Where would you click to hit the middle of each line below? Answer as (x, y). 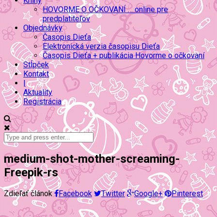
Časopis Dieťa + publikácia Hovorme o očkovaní (124, 55)
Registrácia (42, 101)
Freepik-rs (31, 172)
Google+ (148, 193)
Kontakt (36, 74)
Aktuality (38, 92)
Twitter (113, 193)
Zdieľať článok (28, 193)
